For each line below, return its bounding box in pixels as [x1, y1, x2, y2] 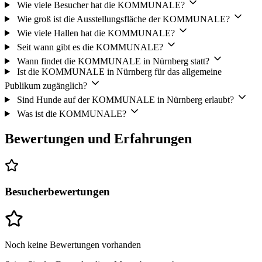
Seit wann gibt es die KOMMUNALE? [16, 42, 163, 52]
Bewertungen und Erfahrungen [5, 130, 192, 146]
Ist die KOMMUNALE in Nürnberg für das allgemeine [16, 66, 222, 77]
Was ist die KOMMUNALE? [16, 108, 126, 119]
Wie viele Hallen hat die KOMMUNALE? [16, 27, 175, 38]
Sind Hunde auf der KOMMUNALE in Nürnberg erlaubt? [16, 94, 234, 105]
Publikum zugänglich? [5, 80, 87, 91]
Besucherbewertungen [5, 185, 110, 198]
